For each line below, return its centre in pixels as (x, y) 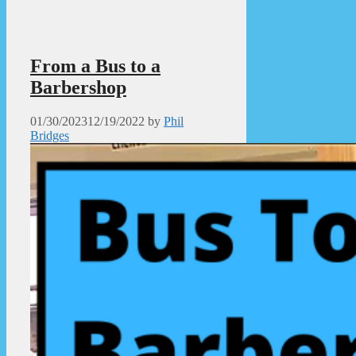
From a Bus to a (95, 66)
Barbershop (78, 87)
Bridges (50, 135)
